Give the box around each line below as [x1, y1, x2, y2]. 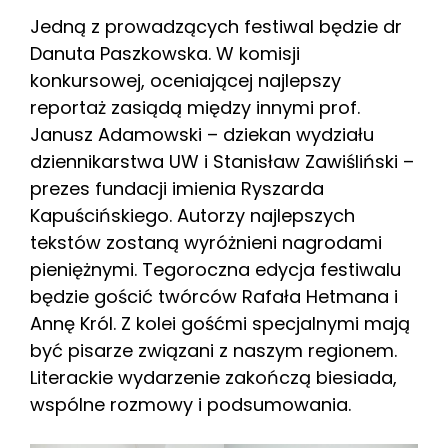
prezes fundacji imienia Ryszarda [30, 175, 324, 201]
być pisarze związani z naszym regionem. [30, 337, 397, 363]
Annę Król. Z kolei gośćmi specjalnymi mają [30, 310, 410, 336]
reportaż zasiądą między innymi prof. [30, 94, 360, 120]
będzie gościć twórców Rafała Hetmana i [30, 283, 398, 309]
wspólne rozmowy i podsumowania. [30, 391, 351, 417]
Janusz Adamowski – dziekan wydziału [30, 121, 374, 147]
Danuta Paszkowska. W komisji [30, 40, 300, 66]
